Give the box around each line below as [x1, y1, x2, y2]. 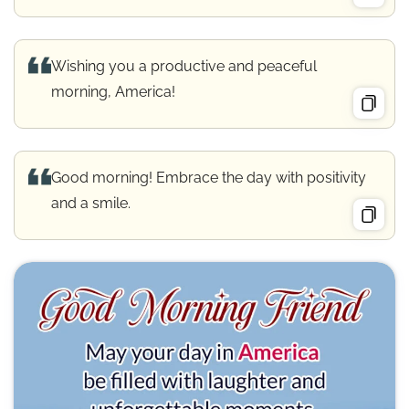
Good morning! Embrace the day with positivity [51, 168, 366, 186]
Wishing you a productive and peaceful [51, 57, 317, 75]
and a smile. [51, 194, 131, 212]
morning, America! [51, 82, 175, 100]
